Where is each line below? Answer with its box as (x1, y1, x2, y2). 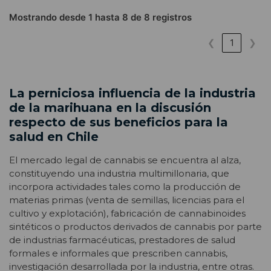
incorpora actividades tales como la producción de (9, 181, 241, 193)
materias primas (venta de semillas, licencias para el (9, 194, 244, 206)
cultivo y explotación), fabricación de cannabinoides (9, 207, 246, 220)
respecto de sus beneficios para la (9, 115, 228, 130)
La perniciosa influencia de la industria (9, 86, 256, 101)
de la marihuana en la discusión (9, 100, 211, 116)
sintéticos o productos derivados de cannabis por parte (9, 221, 262, 233)
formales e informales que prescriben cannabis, (9, 247, 227, 260)
